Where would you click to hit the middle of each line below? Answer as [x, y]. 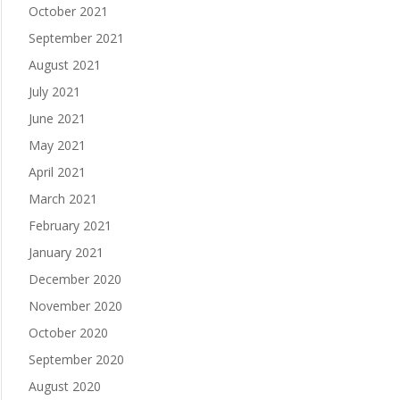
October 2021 [68, 12]
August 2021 [64, 65]
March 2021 [62, 199]
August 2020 [64, 387]
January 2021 [66, 253]
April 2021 [57, 172]
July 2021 [54, 92]
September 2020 [76, 360]
